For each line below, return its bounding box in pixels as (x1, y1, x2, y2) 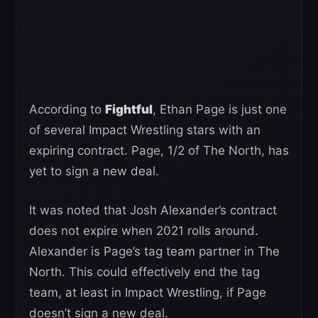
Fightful (105, 102, 153, 117)
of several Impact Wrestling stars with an (29, 123, 261, 138)
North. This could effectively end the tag (29, 265, 260, 280)
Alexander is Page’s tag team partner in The (29, 244, 280, 259)
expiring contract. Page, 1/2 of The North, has (29, 143, 289, 158)
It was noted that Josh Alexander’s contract (29, 203, 277, 218)
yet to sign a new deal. (29, 164, 159, 179)
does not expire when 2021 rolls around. (29, 224, 258, 238)
